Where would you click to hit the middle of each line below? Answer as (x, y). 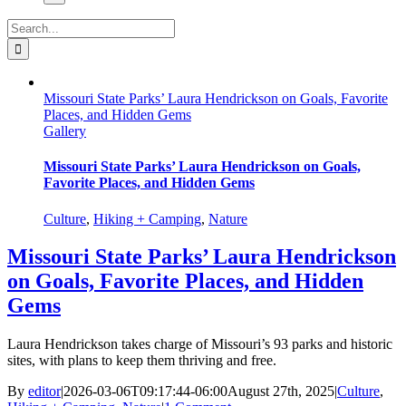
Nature (228, 218)
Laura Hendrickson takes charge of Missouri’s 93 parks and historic (200, 344)
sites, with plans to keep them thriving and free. (142, 361)
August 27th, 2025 (281, 391)
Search (26, 26)
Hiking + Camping (147, 218)
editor (44, 391)
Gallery (65, 131)
